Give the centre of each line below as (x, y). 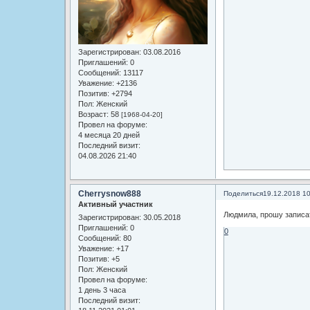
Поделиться (243, 193)
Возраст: (93, 114)
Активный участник (115, 204)
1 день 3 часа (102, 290)
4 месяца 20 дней (109, 135)
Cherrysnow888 (109, 193)
